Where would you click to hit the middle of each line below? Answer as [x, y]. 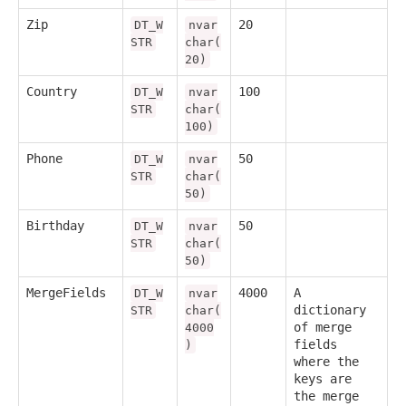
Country [52, 92]
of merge [323, 328]
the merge [326, 396]
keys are [323, 379]
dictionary [330, 310]
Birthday [55, 226]
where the [326, 362]
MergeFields [66, 293]
